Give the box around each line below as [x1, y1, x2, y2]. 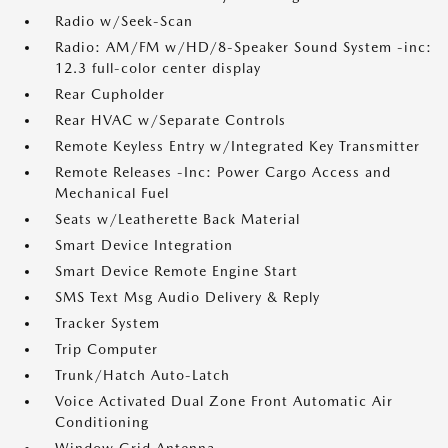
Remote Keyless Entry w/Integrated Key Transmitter [55, 138, 420, 154]
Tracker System [55, 315, 160, 331]
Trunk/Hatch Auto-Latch [55, 367, 230, 383]
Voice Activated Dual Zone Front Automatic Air [55, 393, 393, 409]
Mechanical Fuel [55, 185, 169, 201]
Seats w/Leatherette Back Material [55, 211, 300, 227]
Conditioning [55, 414, 149, 430]
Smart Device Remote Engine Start [55, 263, 298, 279]
